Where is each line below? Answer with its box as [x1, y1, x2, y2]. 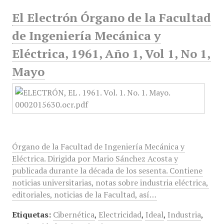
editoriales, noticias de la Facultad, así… [11, 189, 156, 200]
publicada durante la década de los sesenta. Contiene [11, 165, 202, 176]
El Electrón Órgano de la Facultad [11, 9, 211, 25]
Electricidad [98, 209, 141, 220]
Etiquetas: [11, 209, 51, 220]
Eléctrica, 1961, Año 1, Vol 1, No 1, [11, 45, 210, 61]
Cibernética [52, 209, 94, 220]
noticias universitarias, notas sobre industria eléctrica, [11, 177, 208, 188]
